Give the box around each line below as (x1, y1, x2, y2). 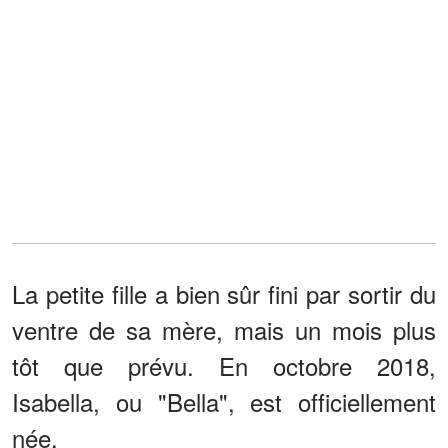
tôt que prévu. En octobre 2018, (12, 348, 436, 384)
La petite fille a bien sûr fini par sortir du (12, 276, 436, 312)
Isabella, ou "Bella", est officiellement (12, 384, 436, 420)
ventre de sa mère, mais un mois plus (12, 312, 436, 348)
